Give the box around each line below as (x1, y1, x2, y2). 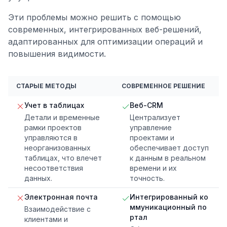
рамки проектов (24, 123, 82, 132)
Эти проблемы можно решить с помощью (8, 12, 181, 23)
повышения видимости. (8, 49, 106, 59)
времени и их (130, 164, 177, 173)
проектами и (130, 133, 174, 142)
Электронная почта (24, 193, 98, 202)
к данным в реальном (130, 154, 206, 163)
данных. (24, 174, 52, 183)
